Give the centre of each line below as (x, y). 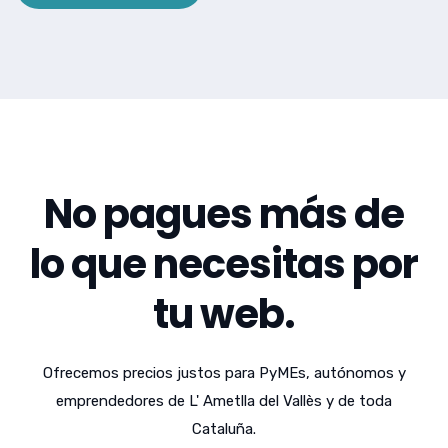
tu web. (224, 314)
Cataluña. (224, 429)
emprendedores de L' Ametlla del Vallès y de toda (224, 401)
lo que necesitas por (224, 264)
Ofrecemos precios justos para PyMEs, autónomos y (224, 373)
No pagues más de (224, 214)
